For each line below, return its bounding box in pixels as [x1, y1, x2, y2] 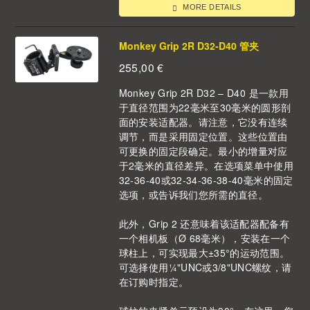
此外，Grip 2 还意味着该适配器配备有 [118, 217, 290, 231]
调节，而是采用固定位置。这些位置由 [118, 129, 288, 144]
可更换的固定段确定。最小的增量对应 [118, 144, 288, 158]
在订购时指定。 [118, 275, 189, 289]
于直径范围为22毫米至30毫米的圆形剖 [118, 100, 291, 115]
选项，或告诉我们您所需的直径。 [118, 188, 268, 202]
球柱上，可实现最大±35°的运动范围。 [118, 246, 290, 260]
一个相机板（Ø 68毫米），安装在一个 [118, 231, 291, 246]
